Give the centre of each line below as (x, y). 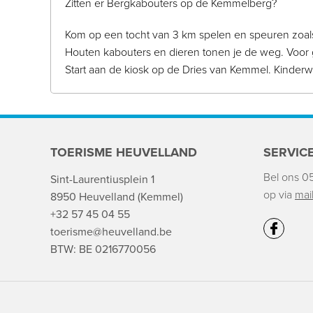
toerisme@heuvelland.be (111, 232)
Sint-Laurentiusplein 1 (102, 180)
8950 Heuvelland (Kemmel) (117, 197)
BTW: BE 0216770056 (103, 250)
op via (279, 195)
